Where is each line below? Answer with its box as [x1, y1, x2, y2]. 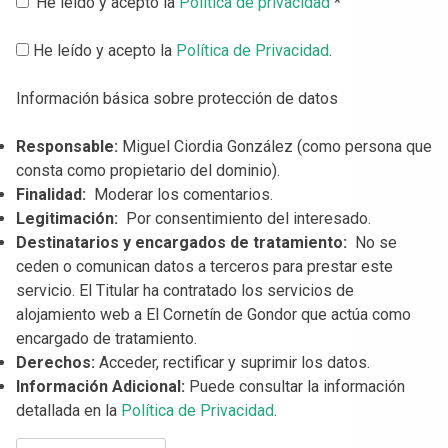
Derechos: [16, 353, 95, 373]
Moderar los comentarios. [86, 185, 273, 205]
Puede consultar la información [185, 377, 405, 397]
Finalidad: [16, 185, 86, 205]
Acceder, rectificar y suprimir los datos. [95, 353, 370, 373]
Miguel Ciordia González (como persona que [118, 137, 432, 157]
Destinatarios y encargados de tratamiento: [16, 233, 347, 253]
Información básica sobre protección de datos [16, 89, 338, 109]
